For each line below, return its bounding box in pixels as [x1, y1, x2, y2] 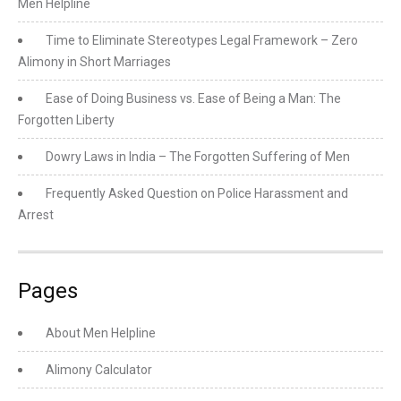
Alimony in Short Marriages [18, 55, 171, 69]
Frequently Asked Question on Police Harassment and [46, 186, 348, 200]
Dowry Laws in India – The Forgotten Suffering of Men [46, 149, 350, 164]
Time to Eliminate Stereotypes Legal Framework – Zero [46, 33, 358, 47]
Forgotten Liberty [18, 113, 115, 127]
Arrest [18, 208, 54, 222]
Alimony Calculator [46, 363, 152, 377]
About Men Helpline [46, 326, 156, 340]
